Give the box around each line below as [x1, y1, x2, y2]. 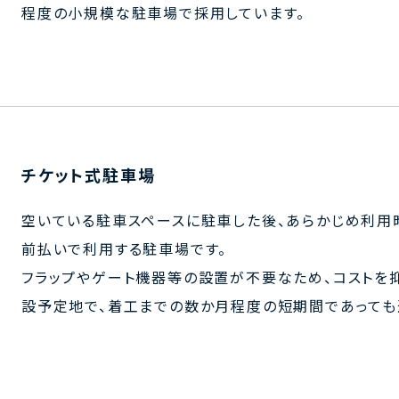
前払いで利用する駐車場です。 [21, 240, 228, 258]
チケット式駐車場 [21, 165, 156, 186]
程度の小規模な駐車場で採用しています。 [21, 4, 306, 22]
